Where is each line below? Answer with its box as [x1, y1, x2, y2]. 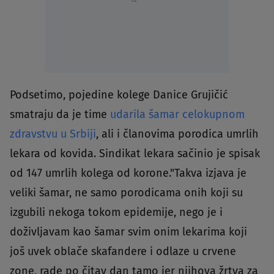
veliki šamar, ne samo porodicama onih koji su [10, 186, 243, 200]
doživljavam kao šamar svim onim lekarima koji [10, 225, 247, 239]
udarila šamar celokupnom [110, 108, 245, 122]
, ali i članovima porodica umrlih [96, 127, 259, 141]
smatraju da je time [10, 108, 110, 122]
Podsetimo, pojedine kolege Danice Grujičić [10, 88, 228, 102]
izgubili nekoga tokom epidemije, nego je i [10, 206, 223, 220]
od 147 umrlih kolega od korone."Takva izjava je [10, 166, 246, 180]
